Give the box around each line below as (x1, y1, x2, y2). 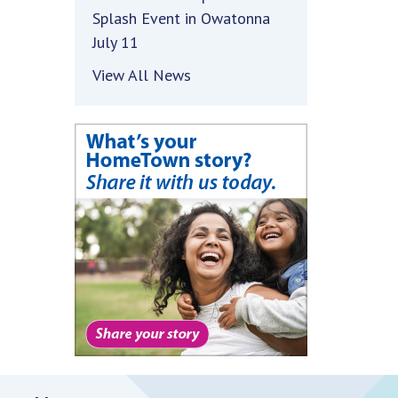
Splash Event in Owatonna (92, 8, 270, 28)
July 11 (92, 32, 139, 52)
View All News (92, 65, 191, 85)
